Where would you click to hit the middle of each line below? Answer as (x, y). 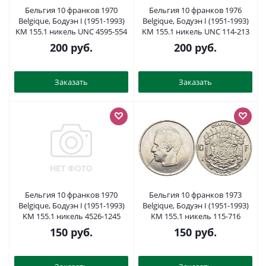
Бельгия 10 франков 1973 (195, 195)
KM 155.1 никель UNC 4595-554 (111, 31)
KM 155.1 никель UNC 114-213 (195, 31)
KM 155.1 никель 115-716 (195, 216)
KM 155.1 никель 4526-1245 (71, 216)
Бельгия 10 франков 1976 (195, 10)
